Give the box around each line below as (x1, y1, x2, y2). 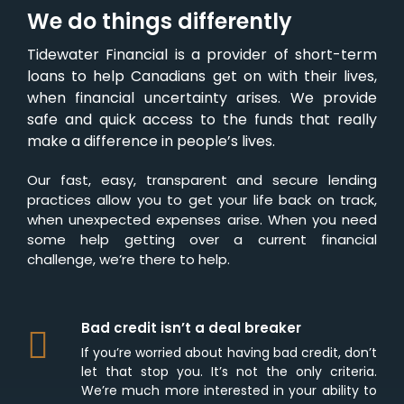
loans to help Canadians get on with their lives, (27, 66, 377, 87)
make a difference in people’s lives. (27, 131, 275, 152)
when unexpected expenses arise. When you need (27, 210, 377, 230)
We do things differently (27, 6, 292, 37)
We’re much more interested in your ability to (81, 381, 377, 400)
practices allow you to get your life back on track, (27, 190, 377, 210)
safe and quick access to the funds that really (27, 109, 377, 131)
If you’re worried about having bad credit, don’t (81, 344, 377, 363)
